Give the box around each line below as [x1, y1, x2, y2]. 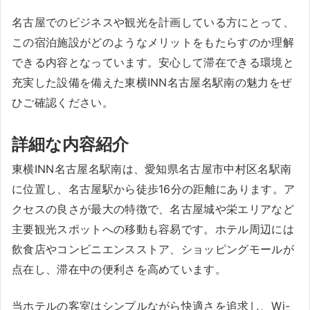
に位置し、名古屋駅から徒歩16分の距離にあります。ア [12, 182, 295, 196]
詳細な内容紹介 [12, 134, 129, 154]
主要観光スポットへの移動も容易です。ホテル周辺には [12, 222, 294, 236]
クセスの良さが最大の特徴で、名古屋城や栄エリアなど [12, 202, 295, 216]
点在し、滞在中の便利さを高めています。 [12, 262, 227, 276]
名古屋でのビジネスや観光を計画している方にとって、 [12, 15, 295, 29]
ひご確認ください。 [12, 95, 113, 109]
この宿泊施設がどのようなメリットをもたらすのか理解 [12, 35, 294, 49]
